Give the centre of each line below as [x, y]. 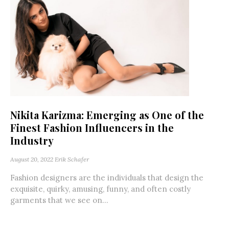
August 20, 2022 [32, 159]
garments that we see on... [59, 200]
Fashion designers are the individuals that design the [107, 178]
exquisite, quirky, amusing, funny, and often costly [100, 189]
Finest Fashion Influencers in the [92, 128]
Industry [32, 141]
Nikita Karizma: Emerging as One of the [107, 115]
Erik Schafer [72, 159]
